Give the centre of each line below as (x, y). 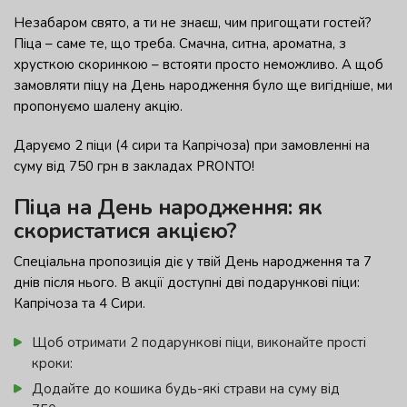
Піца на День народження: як (168, 208)
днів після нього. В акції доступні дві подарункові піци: (187, 283)
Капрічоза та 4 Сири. (79, 304)
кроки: (52, 364)
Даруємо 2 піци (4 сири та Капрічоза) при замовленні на (192, 146)
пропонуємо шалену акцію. (102, 107)
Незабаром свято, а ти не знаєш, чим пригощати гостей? (193, 23)
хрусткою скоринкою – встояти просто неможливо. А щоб (199, 65)
